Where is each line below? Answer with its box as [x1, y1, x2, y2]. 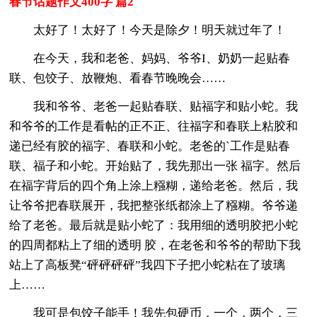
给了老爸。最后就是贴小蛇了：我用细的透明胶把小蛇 [9, 218, 299, 232]
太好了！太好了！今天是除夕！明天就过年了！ [9, 23, 287, 37]
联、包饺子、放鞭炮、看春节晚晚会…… [9, 71, 226, 85]
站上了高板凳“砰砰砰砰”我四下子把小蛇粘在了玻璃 [9, 258, 286, 272]
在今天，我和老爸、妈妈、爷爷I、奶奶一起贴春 [9, 51, 291, 65]
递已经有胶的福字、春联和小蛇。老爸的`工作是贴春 [9, 139, 291, 153]
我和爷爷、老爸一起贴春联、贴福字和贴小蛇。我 [9, 99, 299, 113]
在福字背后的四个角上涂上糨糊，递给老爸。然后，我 [9, 178, 299, 192]
